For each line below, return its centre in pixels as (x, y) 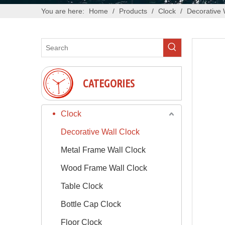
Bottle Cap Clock (91, 204)
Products (133, 11)
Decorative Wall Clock (100, 132)
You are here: (63, 11)
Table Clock (82, 186)
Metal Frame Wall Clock (103, 150)
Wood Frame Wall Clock (104, 168)
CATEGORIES (109, 83)
